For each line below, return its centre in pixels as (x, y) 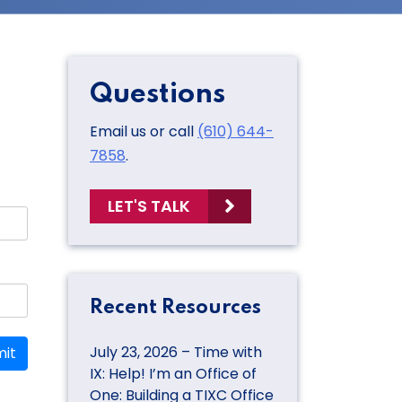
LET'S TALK (149, 206)
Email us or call (144, 131)
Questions (157, 94)
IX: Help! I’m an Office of (173, 373)
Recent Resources (175, 307)
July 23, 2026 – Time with (176, 352)
